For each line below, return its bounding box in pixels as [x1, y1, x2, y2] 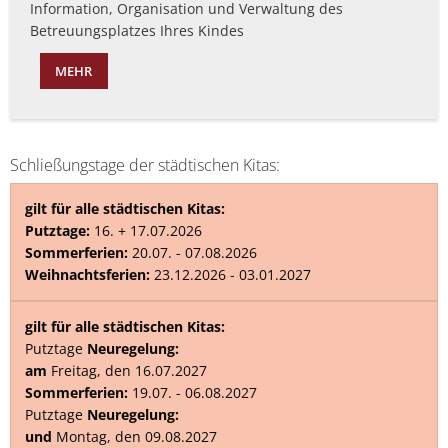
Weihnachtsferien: [25, 265, 150, 284]
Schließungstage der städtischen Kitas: [10, 154, 280, 176]
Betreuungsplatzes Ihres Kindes [30, 20, 244, 40]
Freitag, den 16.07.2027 [51, 361, 207, 380]
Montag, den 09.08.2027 [56, 427, 217, 446]
